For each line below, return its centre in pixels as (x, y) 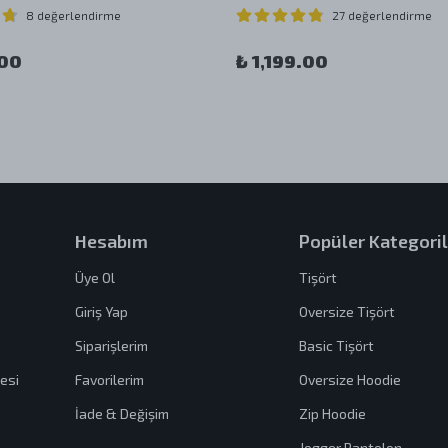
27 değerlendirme (382, 15)
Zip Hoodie (332, 413)
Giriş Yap (101, 311)
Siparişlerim (111, 345)
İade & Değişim (122, 413)
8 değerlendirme (73, 15)
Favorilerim (109, 379)
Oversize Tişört (346, 311)
